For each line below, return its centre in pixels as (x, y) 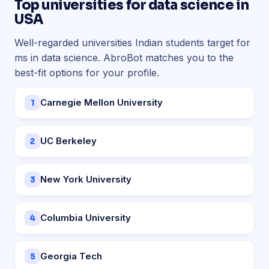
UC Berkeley (68, 141)
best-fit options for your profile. (87, 73)
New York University (86, 179)
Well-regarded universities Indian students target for (132, 43)
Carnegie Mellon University (101, 102)
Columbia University (86, 218)
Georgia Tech (71, 256)
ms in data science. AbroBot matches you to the (124, 58)
